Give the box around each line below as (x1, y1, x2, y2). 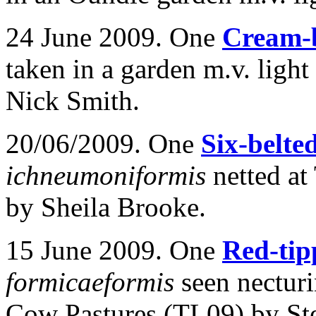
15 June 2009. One (6, 235, 222, 265)
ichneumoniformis (6, 160, 213, 190)
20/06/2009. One (6, 128, 201, 159)
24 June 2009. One (6, 22, 222, 52)
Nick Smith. (6, 85, 140, 116)
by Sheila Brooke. (6, 192, 206, 222)
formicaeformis (6, 267, 181, 297)
